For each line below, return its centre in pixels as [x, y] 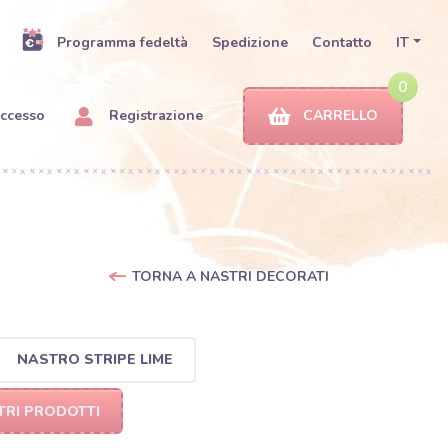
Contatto [342, 42]
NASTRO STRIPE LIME [94, 359]
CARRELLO [340, 115]
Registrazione [154, 115]
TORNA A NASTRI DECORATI [230, 276]
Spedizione [250, 42]
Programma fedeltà [123, 42]
